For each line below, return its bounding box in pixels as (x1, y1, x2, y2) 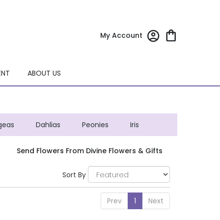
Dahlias (35, 120, 60, 130)
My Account (100, 30, 142, 41)
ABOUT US (27, 68, 61, 79)
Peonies (82, 120, 109, 130)
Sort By (62, 170, 86, 180)
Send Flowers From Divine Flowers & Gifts (17, 146, 163, 156)
